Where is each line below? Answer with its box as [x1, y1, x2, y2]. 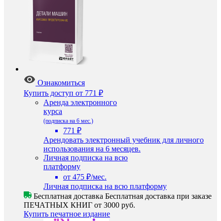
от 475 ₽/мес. [63, 173, 107, 181]
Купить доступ [24, 89, 74, 97]
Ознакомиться [37, 78, 85, 87]
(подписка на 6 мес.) [43, 117, 93, 124]
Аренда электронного [43, 98, 117, 107]
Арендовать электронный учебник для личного [43, 136, 204, 144]
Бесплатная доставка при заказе [105, 192, 212, 200]
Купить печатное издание [24, 210, 110, 218]
